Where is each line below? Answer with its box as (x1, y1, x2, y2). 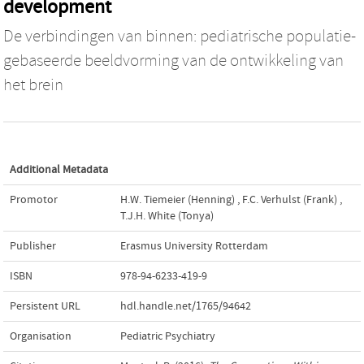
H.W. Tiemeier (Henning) (120, 193, 235, 206)
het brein (3, 75, 63, 95)
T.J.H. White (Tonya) (120, 209, 214, 223)
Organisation (10, 329, 71, 343)
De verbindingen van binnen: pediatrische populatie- (3, 26, 356, 46)
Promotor (10, 193, 58, 206)
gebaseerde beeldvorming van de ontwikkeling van (3, 50, 344, 71)
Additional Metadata (10, 162, 108, 176)
